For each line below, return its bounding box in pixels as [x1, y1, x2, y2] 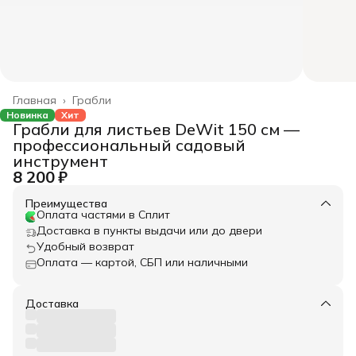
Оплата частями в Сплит [37, 207, 170, 222]
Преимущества [25, 195, 107, 211]
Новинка [6, 108, 48, 121]
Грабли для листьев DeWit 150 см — [13, 118, 300, 139]
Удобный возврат [37, 238, 134, 253]
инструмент [13, 150, 108, 171]
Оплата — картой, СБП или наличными [37, 254, 248, 269]
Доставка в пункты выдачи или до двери [37, 222, 262, 238]
